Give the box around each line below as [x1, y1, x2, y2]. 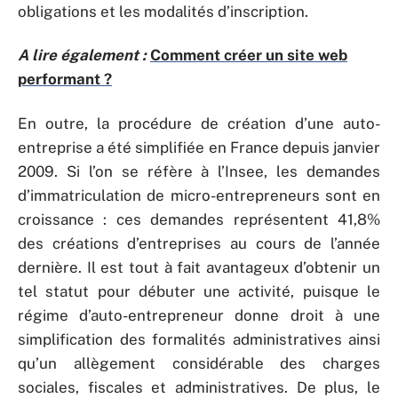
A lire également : [18, 46, 147, 64]
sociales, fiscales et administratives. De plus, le [18, 378, 380, 396]
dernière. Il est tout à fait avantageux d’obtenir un [18, 258, 380, 276]
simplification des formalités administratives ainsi [18, 330, 380, 348]
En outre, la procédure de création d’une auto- [18, 114, 380, 132]
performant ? [18, 70, 112, 88]
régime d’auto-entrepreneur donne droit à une [18, 306, 380, 324]
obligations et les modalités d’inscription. [18, 2, 308, 20]
